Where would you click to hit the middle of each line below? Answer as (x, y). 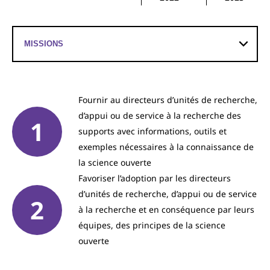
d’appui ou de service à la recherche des (160, 115)
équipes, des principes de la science (152, 225)
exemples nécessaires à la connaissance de (166, 147)
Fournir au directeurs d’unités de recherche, (168, 100)
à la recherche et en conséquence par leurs (166, 209)
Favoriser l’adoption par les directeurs (155, 178)
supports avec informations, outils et (152, 131)
